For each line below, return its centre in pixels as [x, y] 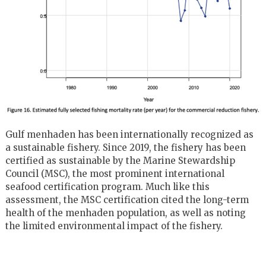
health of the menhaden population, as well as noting [125, 213]
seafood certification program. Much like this [107, 186]
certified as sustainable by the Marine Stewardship [120, 160]
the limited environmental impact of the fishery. [114, 226]
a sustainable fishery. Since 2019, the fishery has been [125, 147]
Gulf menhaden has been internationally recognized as [129, 134]
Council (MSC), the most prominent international [115, 173]
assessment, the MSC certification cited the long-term [127, 199]
